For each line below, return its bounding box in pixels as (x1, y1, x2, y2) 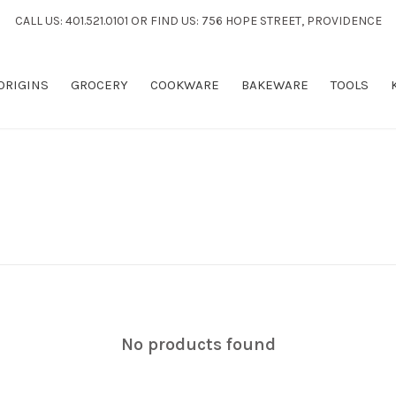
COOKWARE (150, 77, 219, 93)
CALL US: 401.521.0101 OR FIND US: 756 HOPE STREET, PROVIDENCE (14, 13, 382, 28)
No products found (120, 334, 276, 354)
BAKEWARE (241, 77, 308, 93)
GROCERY (71, 77, 128, 93)
